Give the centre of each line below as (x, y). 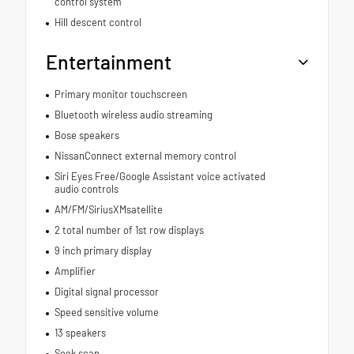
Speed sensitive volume (106, 313)
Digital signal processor (106, 292)
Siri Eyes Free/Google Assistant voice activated (160, 177)
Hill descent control (98, 23)
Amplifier (75, 271)
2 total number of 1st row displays (129, 230)
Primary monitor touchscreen (121, 94)
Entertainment (109, 62)
